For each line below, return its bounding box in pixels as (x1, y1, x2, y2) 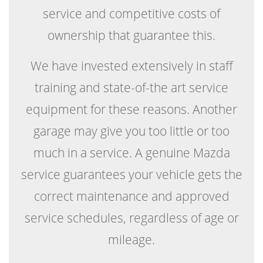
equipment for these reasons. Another (26, 100, 237, 117)
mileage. (108, 231, 155, 248)
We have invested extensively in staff (30, 57, 233, 74)
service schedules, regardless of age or (24, 209, 239, 226)
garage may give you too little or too (33, 122, 230, 139)
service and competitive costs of (43, 5, 220, 22)
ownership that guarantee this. (48, 26, 215, 43)
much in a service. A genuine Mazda (33, 144, 230, 161)
